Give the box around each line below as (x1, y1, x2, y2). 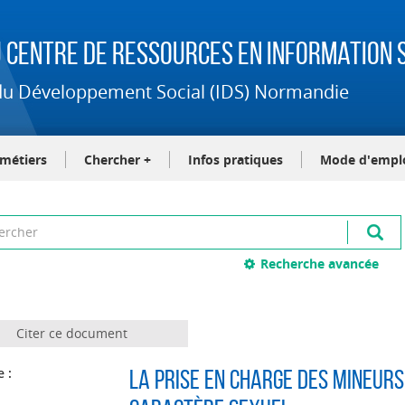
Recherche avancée (260, 255, 380, 272)
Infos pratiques (188, 151, 283, 168)
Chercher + (84, 151, 151, 168)
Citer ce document (15, 325, 127, 342)
